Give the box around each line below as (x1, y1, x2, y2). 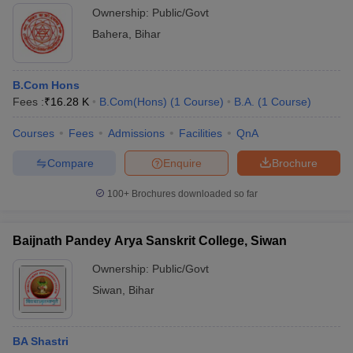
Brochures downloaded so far (129, 188, 258, 199)
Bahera (92, 28, 128, 40)
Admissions (108, 127, 165, 139)
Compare (46, 156, 94, 169)
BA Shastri (13, 335, 69, 347)
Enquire (163, 156, 202, 169)
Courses (13, 127, 54, 139)
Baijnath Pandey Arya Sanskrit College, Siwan (13, 234, 287, 247)
